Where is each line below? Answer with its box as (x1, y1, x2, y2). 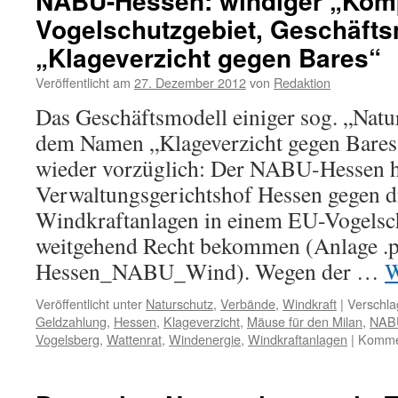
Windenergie (169, 330, 241, 348)
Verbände (220, 294, 275, 313)
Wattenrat (107, 330, 162, 348)
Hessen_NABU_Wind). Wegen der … (36, 256, 385, 286)
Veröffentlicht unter (36, 294, 142, 313)
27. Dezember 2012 (134, 73, 246, 92)
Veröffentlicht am (36, 73, 131, 92)
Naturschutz (146, 294, 213, 313)
